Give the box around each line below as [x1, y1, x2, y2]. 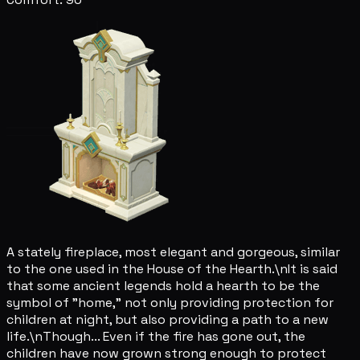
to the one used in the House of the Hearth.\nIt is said [6, 260, 337, 277]
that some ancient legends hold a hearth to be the [6, 276, 320, 294]
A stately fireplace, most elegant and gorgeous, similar [6, 243, 340, 260]
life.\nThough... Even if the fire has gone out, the [6, 327, 305, 345]
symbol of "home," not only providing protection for [6, 293, 333, 311]
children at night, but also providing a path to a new [6, 310, 329, 328]
